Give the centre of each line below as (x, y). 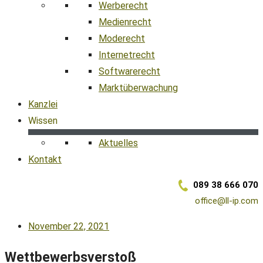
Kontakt (45, 159)
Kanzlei (43, 104)
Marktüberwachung (138, 88)
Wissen (43, 121)
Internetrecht (127, 55)
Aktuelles (118, 143)
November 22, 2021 (69, 226)
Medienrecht (125, 22)
